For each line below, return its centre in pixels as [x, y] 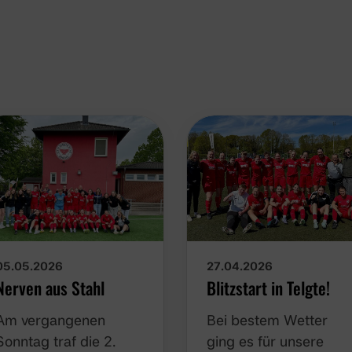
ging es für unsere [266, 341]
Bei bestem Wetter [268, 319]
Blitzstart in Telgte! [269, 287]
